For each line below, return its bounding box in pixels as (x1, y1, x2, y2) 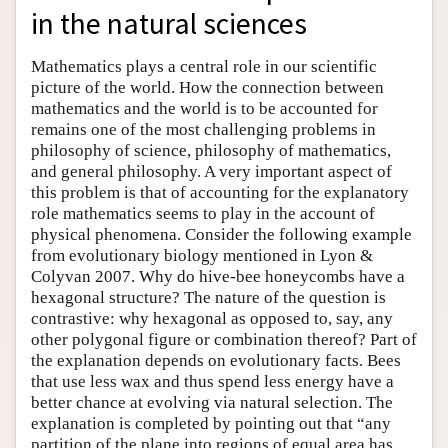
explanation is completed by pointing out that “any (31, 413, 391, 433)
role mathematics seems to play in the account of (31, 203, 375, 223)
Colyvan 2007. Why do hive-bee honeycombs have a (31, 266, 405, 286)
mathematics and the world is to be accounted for (31, 98, 378, 118)
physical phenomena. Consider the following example (31, 224, 412, 244)
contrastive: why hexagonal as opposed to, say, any (31, 308, 393, 328)
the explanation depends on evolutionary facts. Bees (31, 350, 401, 370)
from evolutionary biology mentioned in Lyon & (31, 245, 373, 265)
